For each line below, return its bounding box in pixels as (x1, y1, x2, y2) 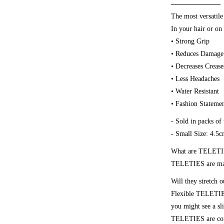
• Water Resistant (171, 87, 219, 95)
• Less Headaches (171, 75, 219, 83)
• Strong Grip (171, 37, 209, 45)
